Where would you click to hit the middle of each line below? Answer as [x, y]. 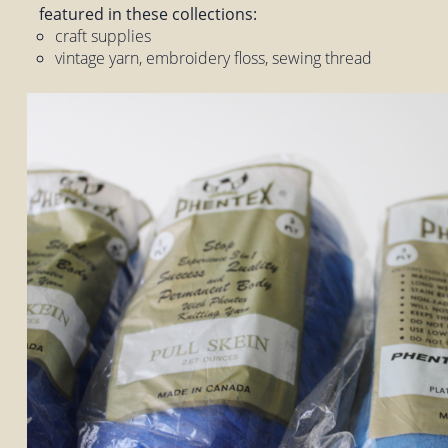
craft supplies [103, 36]
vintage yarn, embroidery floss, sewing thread [214, 58]
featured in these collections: [148, 14]
